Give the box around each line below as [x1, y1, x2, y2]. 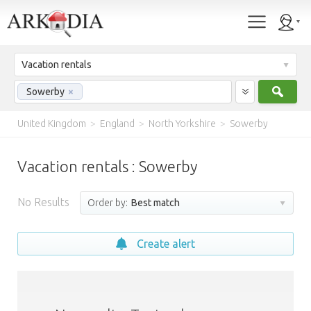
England [100, 118, 135, 129]
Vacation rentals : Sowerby [17, 158, 197, 175]
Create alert [137, 237, 195, 250]
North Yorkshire [149, 118, 216, 129]
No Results [17, 196, 69, 208]
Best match [129, 197, 180, 208]
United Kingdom [17, 118, 86, 129]
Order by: [87, 197, 128, 208]
